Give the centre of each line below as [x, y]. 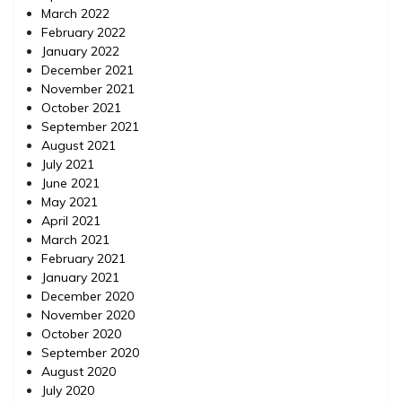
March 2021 [75, 239]
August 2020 [79, 371]
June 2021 [70, 183]
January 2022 [80, 51]
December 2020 [87, 296]
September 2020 [90, 352]
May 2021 [70, 201]
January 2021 [80, 277]
